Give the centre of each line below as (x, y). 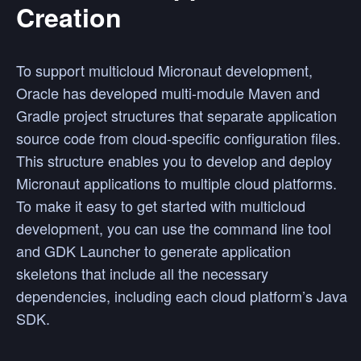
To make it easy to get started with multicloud (161, 205)
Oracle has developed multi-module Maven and (168, 93)
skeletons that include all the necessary (142, 273)
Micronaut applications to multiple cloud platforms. (176, 183)
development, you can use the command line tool (174, 228)
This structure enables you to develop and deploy (174, 160)
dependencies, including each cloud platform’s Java (182, 296)
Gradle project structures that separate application (176, 115)
